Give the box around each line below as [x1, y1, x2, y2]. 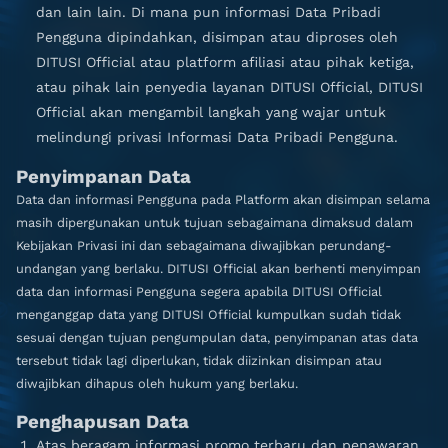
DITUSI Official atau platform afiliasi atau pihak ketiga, [36, 54, 414, 70]
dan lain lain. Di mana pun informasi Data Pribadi [36, 4, 381, 20]
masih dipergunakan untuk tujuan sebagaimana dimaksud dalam [16, 215, 413, 230]
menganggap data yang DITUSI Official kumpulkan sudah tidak [16, 307, 401, 322]
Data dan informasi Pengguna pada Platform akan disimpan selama [16, 192, 430, 207]
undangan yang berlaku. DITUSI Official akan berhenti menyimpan [16, 261, 421, 276]
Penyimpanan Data [16, 166, 191, 188]
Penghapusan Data [16, 411, 189, 433]
